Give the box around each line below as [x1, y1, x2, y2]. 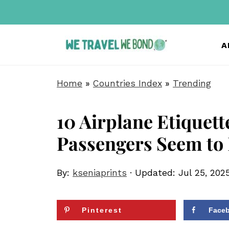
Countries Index [93, 78, 162, 88]
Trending [173, 78, 211, 88]
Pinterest [82, 206, 122, 214]
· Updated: [127, 168, 178, 178]
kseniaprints [73, 168, 127, 178]
